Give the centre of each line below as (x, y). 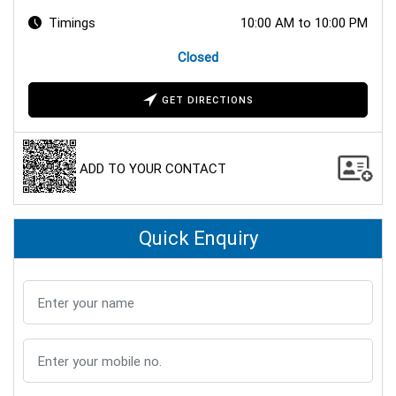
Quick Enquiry (198, 239)
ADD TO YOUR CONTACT (153, 169)
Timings (72, 22)
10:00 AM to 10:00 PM (304, 22)
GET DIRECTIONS (207, 100)
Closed (198, 57)
